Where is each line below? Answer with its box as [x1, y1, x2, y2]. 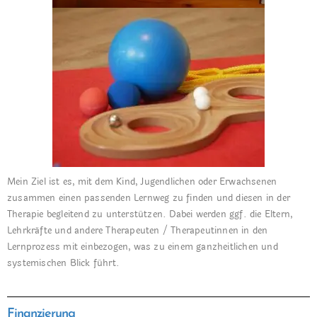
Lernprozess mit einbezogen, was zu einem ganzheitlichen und [7, 240, 278, 254]
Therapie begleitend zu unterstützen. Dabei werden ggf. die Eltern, [7, 207, 293, 221]
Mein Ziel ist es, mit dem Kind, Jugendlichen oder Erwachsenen [7, 175, 277, 189]
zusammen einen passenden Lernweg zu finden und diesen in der [7, 191, 291, 205]
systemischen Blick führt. [7, 256, 120, 270]
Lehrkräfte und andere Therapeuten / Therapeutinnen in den [7, 224, 268, 238]
